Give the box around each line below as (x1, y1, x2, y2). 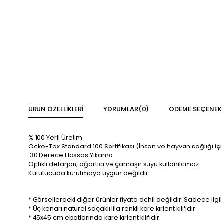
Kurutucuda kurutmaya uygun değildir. (28, 169, 149, 177)
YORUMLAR (103, 104, 138, 113)
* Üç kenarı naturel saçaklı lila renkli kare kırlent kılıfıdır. (28, 204, 197, 213)
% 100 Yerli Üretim (28, 133, 82, 142)
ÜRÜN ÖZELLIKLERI (28, 104, 83, 113)
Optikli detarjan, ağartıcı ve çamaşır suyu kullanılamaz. (28, 160, 200, 168)
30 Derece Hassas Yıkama (28, 151, 113, 159)
